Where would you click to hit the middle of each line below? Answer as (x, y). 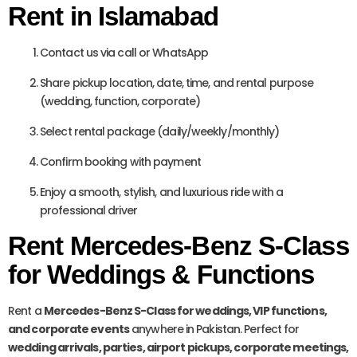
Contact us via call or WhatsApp (124, 53)
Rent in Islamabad (113, 17)
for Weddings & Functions (161, 275)
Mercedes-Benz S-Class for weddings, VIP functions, (185, 311)
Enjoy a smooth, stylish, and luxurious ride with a (162, 192)
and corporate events (69, 330)
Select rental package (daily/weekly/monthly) (160, 132)
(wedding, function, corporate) (120, 102)
